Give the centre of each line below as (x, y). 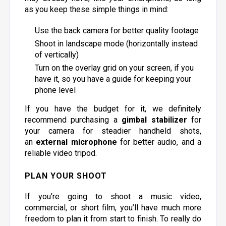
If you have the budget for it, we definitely (113, 109)
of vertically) (56, 55)
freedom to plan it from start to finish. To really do (113, 219)
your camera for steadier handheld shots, (113, 131)
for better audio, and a (159, 142)
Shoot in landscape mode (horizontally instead (116, 44)
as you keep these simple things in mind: (96, 9)
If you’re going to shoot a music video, (113, 196)
